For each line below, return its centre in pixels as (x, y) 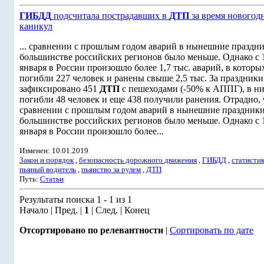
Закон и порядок (47, 160)
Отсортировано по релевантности (91, 230)
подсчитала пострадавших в (110, 16)
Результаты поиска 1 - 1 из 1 (76, 199)
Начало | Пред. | (52, 210)
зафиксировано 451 (60, 89)
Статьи (52, 179)
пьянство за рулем (111, 169)
